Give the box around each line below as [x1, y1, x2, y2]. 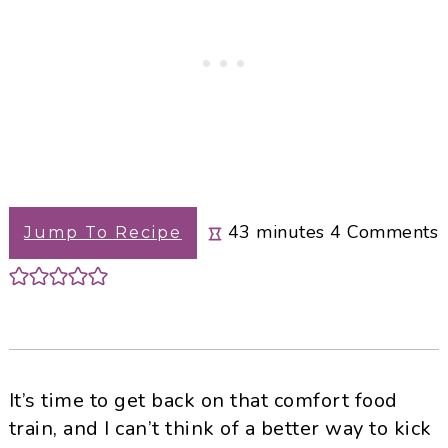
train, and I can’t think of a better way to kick [8, 415, 432, 442]
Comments [347, 220, 439, 244]
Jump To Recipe [23, 223, 182, 242]
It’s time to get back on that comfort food [8, 387, 398, 414]
